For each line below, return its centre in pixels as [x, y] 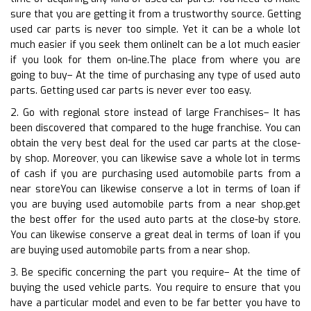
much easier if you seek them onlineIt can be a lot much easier [155, 44]
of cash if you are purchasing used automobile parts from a [155, 174]
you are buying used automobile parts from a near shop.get [155, 204]
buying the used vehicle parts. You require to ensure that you [155, 287]
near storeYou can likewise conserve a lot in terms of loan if [155, 189]
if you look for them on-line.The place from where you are [155, 60]
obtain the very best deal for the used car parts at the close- [155, 143]
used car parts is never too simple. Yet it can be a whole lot [155, 29]
